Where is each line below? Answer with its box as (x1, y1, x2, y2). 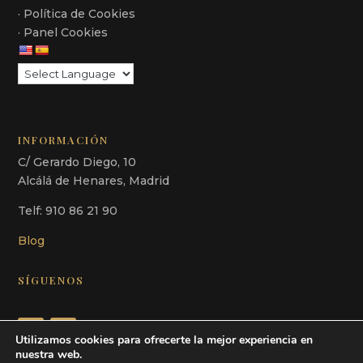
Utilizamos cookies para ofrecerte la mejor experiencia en (15, 332, 313, 348)
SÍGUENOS (18, 272, 85, 287)
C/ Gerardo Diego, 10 (18, 154, 137, 169)
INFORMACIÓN (18, 132, 109, 147)
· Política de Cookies (18, 6, 136, 21)
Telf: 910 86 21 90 (18, 203, 118, 218)
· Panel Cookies (18, 24, 109, 40)
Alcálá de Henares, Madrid (18, 173, 170, 188)
